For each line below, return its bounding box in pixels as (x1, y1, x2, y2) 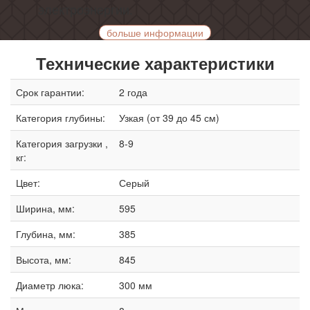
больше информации (107, 26, 203, 40)
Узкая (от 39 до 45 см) (119, 111, 219, 125)
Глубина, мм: (16, 227, 75, 241)
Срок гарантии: (16, 85, 84, 100)
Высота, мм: (16, 253, 71, 267)
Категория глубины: (16, 111, 105, 125)
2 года (119, 85, 147, 100)
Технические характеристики (35, 51, 275, 75)
